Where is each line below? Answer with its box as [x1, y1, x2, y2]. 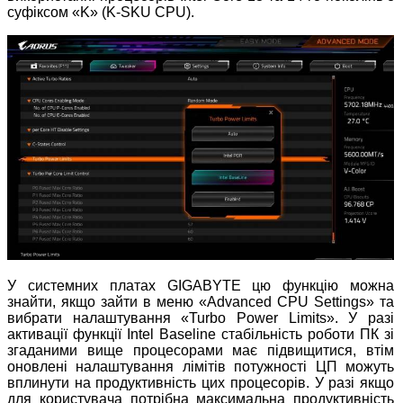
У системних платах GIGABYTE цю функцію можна [7, 277, 395, 293]
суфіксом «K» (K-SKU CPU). [7, 4, 194, 20]
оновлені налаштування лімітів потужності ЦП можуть [7, 358, 395, 374]
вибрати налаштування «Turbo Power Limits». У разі [7, 309, 395, 326]
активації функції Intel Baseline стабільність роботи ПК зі [7, 326, 395, 342]
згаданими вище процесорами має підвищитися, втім [7, 342, 395, 358]
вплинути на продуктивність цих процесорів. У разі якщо [7, 374, 395, 390]
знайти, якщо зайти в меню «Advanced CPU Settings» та [7, 293, 395, 309]
